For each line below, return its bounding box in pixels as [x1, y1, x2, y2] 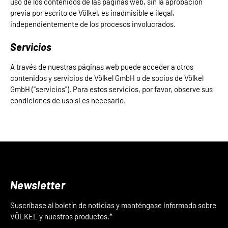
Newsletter [10, 178, 65, 191]
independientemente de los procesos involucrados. [10, 19, 176, 28]
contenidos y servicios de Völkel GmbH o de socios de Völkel [10, 73, 204, 82]
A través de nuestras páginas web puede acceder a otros [10, 62, 193, 71]
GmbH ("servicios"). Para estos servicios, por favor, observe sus [10, 84, 213, 94]
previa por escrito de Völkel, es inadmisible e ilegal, [10, 8, 175, 17]
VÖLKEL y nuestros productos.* [10, 212, 112, 221]
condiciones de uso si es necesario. [10, 96, 126, 105]
